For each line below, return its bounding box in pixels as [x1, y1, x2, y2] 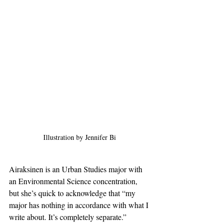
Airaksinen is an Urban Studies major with [9, 164, 144, 175]
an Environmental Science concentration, [9, 176, 139, 187]
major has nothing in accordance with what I [9, 200, 150, 211]
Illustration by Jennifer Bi [43, 132, 116, 142]
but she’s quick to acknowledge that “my [9, 188, 137, 199]
